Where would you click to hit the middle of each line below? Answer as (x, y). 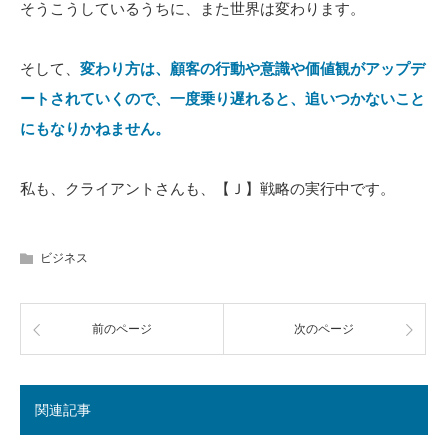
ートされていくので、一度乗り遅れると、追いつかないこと (222, 98)
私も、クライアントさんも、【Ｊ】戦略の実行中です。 (207, 188)
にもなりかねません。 (95, 128)
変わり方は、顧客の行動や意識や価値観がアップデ (252, 68)
